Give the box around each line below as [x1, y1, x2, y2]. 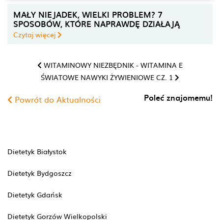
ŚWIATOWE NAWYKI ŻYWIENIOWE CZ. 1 [41, 72, 175, 82]
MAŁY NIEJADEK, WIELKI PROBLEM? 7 [13, 8, 163, 20]
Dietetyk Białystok [7, 146, 67, 156]
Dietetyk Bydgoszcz [7, 167, 72, 178]
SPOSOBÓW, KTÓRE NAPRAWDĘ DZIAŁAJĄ [13, 17, 180, 29]
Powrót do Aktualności [12, 93, 101, 106]
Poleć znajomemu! [144, 91, 213, 103]
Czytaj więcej [13, 29, 57, 39]
